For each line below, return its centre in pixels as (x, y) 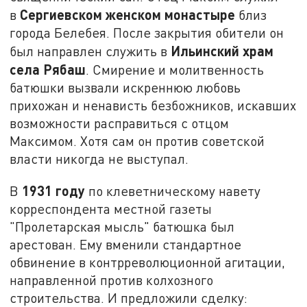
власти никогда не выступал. (99, 158)
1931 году (54, 190)
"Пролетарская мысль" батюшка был (122, 226)
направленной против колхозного (112, 280)
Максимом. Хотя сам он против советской (137, 140)
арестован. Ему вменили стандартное (126, 244)
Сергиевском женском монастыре (128, 14)
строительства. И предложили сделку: (129, 297)
